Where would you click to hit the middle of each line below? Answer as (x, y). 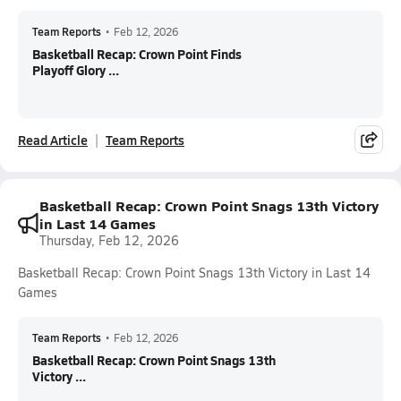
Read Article (53, 140)
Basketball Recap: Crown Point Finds (137, 54)
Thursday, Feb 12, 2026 (109, 240)
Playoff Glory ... (76, 70)
